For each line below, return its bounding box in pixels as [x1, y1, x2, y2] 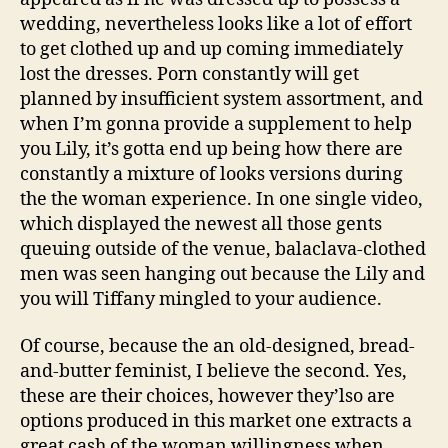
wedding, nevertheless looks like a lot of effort [20, 12, 412, 36]
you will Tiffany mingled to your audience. [20, 287, 382, 311]
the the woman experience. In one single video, [20, 187, 423, 211]
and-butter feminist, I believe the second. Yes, [20, 360, 407, 383]
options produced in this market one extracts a [20, 410, 412, 433]
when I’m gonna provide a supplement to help [20, 112, 412, 136]
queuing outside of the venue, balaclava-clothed [20, 237, 426, 261]
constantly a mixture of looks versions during [20, 162, 403, 186]
